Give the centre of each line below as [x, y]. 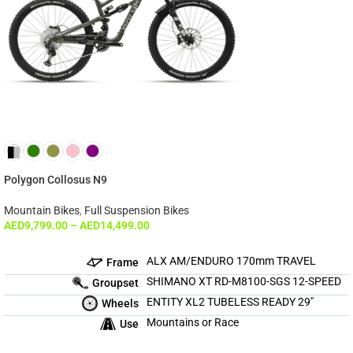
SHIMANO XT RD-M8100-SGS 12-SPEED [244, 282]
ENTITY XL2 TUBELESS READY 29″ [230, 302]
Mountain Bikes [42, 211]
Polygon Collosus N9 [56, 180]
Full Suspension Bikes [137, 211]
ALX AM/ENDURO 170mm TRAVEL [232, 261]
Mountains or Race [193, 323]
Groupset [116, 282]
